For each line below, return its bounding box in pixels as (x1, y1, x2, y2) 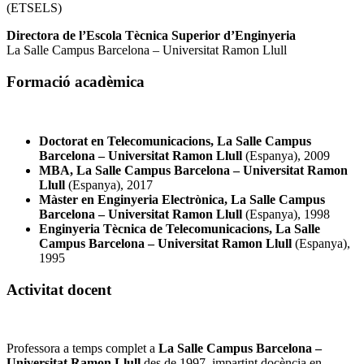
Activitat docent (6, 280, 111, 298)
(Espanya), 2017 (65, 177, 153, 192)
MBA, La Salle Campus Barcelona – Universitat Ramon (39, 162, 348, 177)
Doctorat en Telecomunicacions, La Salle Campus (39, 133, 311, 148)
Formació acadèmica (6, 73, 145, 91)
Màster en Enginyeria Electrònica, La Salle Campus (39, 192, 325, 206)
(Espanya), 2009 (242, 148, 330, 162)
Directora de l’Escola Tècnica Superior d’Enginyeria (6, 28, 296, 43)
